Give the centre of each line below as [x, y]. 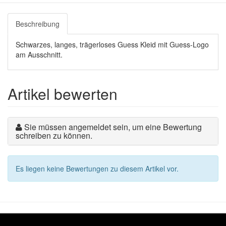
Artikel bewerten [63, 93]
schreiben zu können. [54, 135]
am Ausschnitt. [39, 54]
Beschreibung [38, 23]
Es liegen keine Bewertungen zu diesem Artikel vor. [97, 168]
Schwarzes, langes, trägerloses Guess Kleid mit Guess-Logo [112, 44]
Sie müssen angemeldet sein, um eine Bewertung [113, 127]
